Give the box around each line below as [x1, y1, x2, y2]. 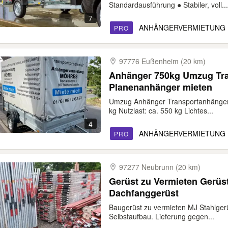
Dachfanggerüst [109, 186, 179, 199]
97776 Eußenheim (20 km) [119, 56, 206, 66]
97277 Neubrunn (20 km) [119, 162, 201, 172]
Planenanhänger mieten [109, 80, 212, 94]
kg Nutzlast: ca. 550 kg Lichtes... [109, 105, 213, 116]
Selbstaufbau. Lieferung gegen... [109, 211, 214, 221]
